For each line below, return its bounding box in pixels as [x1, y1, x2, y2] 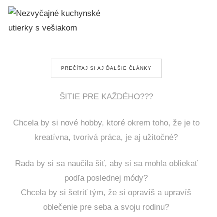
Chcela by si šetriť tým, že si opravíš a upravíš [21, 188, 191, 198]
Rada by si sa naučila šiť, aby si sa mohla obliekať [15, 159, 198, 169]
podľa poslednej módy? [64, 173, 148, 183]
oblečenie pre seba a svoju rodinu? [43, 202, 169, 212]
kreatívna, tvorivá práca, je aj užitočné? [34, 133, 178, 142]
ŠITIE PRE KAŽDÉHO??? [59, 92, 153, 102]
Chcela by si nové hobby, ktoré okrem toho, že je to [13, 118, 200, 128]
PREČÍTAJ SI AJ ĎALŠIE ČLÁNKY [61, 65, 152, 71]
